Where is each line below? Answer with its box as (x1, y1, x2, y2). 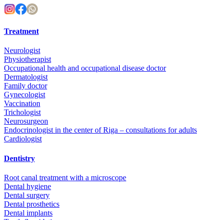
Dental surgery (4, 191, 50, 199)
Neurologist (4, 46, 40, 55)
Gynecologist (4, 90, 45, 99)
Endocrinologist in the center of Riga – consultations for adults (4, 126, 197, 135)
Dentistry (4, 154, 35, 163)
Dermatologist (4, 73, 48, 82)
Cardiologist (4, 135, 42, 143)
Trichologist (4, 108, 41, 117)
